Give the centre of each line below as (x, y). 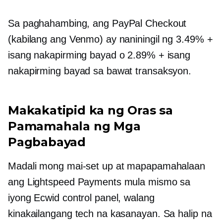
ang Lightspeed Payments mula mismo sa (99, 182)
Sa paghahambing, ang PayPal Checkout (97, 23)
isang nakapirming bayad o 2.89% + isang (99, 55)
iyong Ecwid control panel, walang (81, 198)
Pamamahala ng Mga (74, 126)
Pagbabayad (47, 142)
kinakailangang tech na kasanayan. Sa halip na (110, 214)
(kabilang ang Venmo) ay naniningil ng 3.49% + (111, 39)
